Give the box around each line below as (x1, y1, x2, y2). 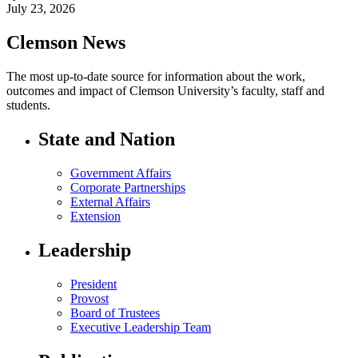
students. (6, 98, 50, 113)
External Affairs (70, 194, 150, 209)
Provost (70, 291, 109, 305)
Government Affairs (70, 165, 171, 180)
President (70, 276, 117, 291)
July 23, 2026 (6, 2, 75, 16)
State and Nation (38, 129, 175, 150)
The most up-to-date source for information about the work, (6, 70, 305, 84)
